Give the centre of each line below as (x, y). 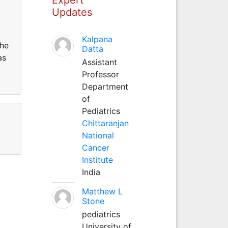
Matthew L (102, 191)
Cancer (95, 147)
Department (105, 86)
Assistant (99, 62)
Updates (72, 12)
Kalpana (97, 39)
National (98, 135)
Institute (97, 160)
